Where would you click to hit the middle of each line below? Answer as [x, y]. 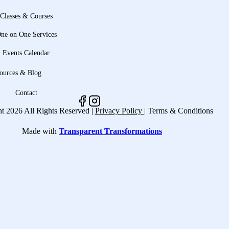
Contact [26, 93]
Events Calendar [26, 53]
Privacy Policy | [120, 111]
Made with [39, 131]
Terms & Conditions [180, 111]
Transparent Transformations [110, 131]
